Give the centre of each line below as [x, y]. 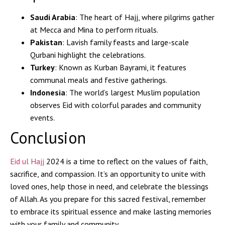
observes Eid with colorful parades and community [115, 105]
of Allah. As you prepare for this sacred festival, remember [108, 199]
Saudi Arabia [53, 17]
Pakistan [46, 42]
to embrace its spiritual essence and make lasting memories [111, 212]
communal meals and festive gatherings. [99, 80]
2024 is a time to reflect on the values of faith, [127, 161]
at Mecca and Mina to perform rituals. [94, 30]
